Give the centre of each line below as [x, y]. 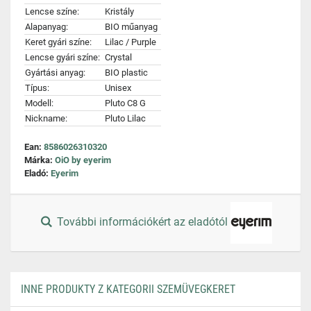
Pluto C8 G [125, 103]
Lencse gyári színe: [62, 57]
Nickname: [46, 118]
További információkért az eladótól [143, 222]
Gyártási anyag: [55, 73]
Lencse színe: [52, 11]
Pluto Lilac [125, 118]
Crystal [118, 57]
